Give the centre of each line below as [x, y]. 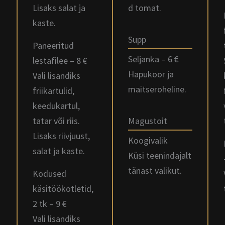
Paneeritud [53, 45]
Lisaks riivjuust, [61, 136]
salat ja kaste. [59, 151]
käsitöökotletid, [63, 189]
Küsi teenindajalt [160, 155]
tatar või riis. [56, 121]
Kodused [49, 174]
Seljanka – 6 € [153, 59]
